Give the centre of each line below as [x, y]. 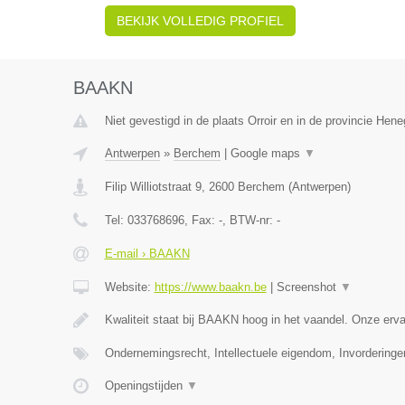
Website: [129, 287]
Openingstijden [145, 386]
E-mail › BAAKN [147, 254]
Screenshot [308, 287]
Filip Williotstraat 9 [153, 187]
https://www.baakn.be [210, 287]
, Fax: [201, 220]
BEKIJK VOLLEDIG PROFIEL [200, 21]
